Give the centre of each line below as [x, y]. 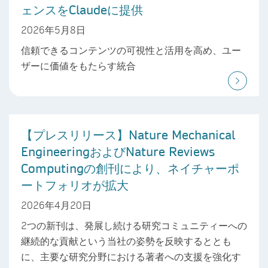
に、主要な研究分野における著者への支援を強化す [131, 256]
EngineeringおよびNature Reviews [118, 151]
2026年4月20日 [56, 205]
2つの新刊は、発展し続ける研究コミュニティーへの [134, 225]
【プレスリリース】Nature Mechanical [128, 134]
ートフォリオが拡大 [75, 185]
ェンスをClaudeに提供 [82, 10]
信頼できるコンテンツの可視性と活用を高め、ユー [131, 50]
